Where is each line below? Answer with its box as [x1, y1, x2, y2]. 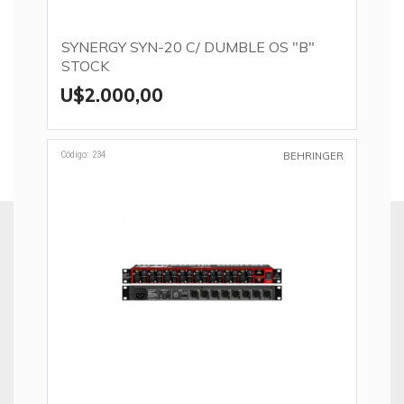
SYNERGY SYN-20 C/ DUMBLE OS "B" [61, 38, 315, 56]
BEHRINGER [283, 150, 344, 162]
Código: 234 [60, 149, 106, 161]
